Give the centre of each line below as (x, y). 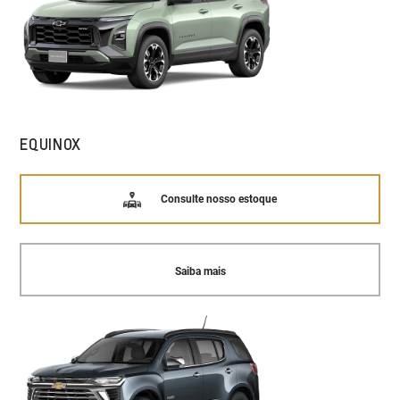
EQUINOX (51, 143)
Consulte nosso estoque (218, 199)
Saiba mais (200, 272)
